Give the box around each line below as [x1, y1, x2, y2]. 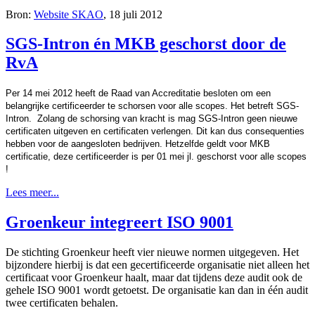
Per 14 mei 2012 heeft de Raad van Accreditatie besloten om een [6, 88, 271, 99]
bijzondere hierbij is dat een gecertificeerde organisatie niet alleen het [6, 259, 309, 271]
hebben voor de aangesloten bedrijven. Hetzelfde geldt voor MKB [6, 139, 270, 150]
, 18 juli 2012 [103, 8, 162, 20]
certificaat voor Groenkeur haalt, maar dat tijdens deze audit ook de [6, 271, 302, 284]
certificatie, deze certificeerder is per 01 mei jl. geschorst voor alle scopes [6, 151, 307, 162]
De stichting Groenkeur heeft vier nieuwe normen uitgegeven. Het [6, 246, 299, 259]
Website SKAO [34, 8, 103, 20]
